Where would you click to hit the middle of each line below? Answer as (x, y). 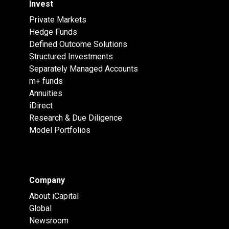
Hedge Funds (53, 32)
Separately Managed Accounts (83, 69)
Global (40, 209)
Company (47, 180)
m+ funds (46, 81)
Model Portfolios (60, 130)
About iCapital (54, 196)
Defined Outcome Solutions (78, 44)
